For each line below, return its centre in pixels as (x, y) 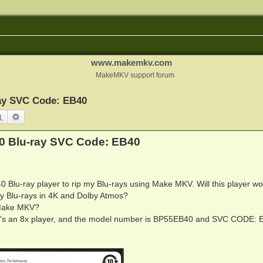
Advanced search (51, 116)
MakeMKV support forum (135, 75)
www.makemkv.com (131, 63)
